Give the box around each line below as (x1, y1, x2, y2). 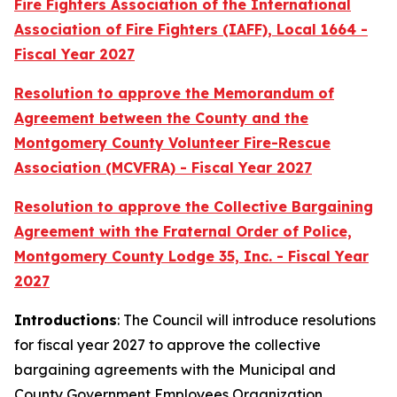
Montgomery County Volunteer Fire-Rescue (14, 134, 331, 152)
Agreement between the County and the (14, 109, 308, 127)
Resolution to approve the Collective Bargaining (14, 198, 373, 215)
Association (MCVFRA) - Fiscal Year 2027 (14, 159, 312, 176)
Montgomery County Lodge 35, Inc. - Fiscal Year (14, 247, 369, 265)
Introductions (14, 311, 117, 329)
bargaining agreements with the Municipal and (14, 361, 336, 378)
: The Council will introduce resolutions (117, 311, 376, 329)
